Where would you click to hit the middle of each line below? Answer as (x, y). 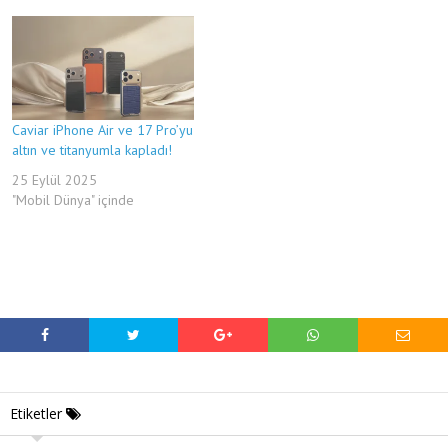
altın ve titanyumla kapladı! (92, 150)
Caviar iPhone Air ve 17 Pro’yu (102, 130)
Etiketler (38, 413)
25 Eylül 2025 (54, 180)
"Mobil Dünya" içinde (73, 200)
